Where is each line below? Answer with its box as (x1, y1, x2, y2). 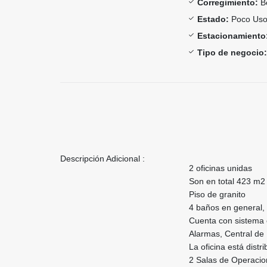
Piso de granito (189, 189, 246, 199)
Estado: (197, 14, 229, 24)
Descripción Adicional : (60, 153, 145, 163)
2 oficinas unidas (189, 163, 252, 173)
